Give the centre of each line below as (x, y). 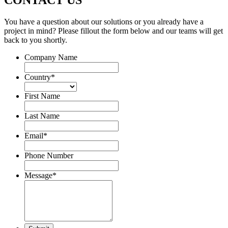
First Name (42, 96)
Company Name (51, 58)
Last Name (42, 116)
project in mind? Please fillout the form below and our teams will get (113, 31)
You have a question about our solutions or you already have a (104, 22)
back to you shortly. (36, 40)
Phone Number (49, 156)
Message (38, 176)
